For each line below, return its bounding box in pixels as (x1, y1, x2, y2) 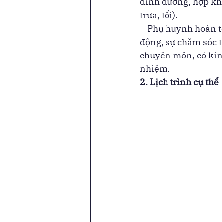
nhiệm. (140, 63, 172, 75)
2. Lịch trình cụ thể (140, 76, 219, 88)
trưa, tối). (140, 9, 180, 21)
